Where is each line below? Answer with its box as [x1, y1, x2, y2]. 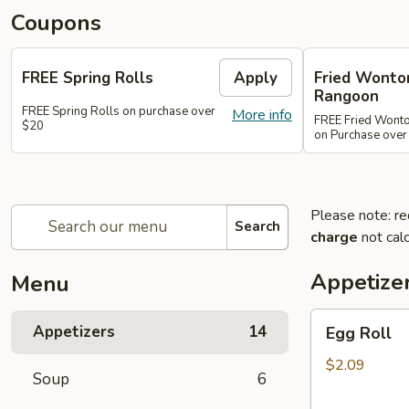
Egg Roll [326, 321, 392, 344]
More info [232, 105, 292, 125]
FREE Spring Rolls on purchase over [22, 103, 215, 120]
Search [235, 217, 280, 236]
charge [310, 226, 358, 247]
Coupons [11, 8, 101, 37]
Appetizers [33, 320, 115, 342]
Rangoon [314, 85, 379, 107]
